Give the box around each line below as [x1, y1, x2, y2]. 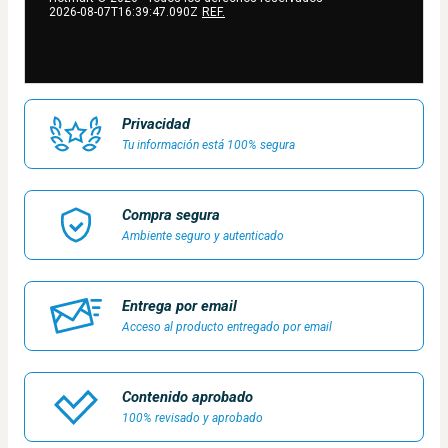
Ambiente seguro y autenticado [122, 229, 284, 244]
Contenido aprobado [122, 388, 253, 407]
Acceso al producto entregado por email [122, 320, 332, 335]
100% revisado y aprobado [122, 411, 263, 426]
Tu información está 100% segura [122, 138, 295, 153]
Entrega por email [122, 297, 237, 316]
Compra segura [122, 206, 220, 225]
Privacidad [122, 115, 190, 134]
